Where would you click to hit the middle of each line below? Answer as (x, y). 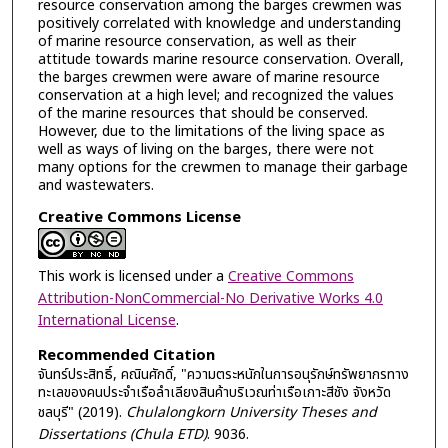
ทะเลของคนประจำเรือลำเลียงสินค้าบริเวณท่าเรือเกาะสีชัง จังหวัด (214, 392)
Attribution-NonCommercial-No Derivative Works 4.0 (210, 299)
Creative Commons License (139, 218)
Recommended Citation (126, 355)
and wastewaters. (95, 185)
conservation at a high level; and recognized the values (215, 95)
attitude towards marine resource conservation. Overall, (220, 59)
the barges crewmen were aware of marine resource (208, 77)
